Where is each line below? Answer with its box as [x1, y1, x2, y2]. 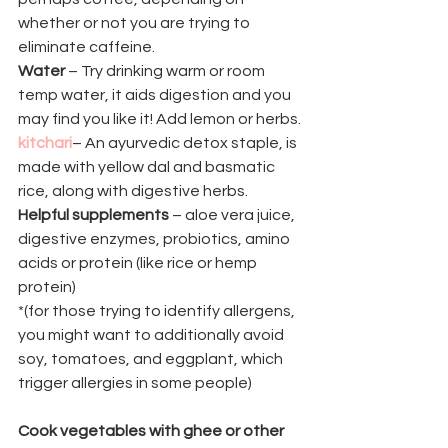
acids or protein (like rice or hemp [18, 254, 260, 271]
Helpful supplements [18, 206, 169, 223]
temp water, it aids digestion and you [18, 86, 294, 103]
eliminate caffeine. [18, 38, 155, 55]
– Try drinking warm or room [65, 62, 268, 79]
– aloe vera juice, [169, 206, 298, 223]
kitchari [18, 134, 72, 151]
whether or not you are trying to [18, 14, 253, 31]
